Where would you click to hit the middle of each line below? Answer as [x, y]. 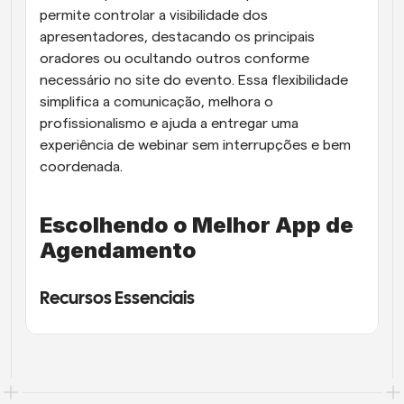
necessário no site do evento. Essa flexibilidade [194, 80]
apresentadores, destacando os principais [177, 37]
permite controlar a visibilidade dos [154, 15]
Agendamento [118, 250]
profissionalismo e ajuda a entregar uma [169, 124]
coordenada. [81, 167]
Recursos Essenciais [117, 299]
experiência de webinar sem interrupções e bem [195, 145]
